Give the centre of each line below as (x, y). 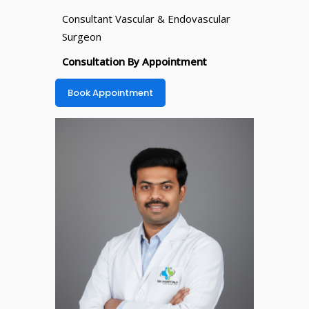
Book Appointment (110, 92)
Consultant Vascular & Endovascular (146, 18)
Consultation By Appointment (134, 61)
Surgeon (82, 36)
